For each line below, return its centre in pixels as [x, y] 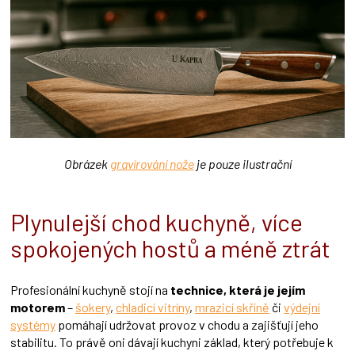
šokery [93, 307]
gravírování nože [152, 163]
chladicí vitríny [153, 307]
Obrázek [87, 163]
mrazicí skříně [232, 307]
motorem [38, 307]
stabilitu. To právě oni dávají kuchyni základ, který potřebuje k [172, 342]
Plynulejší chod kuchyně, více [157, 222]
